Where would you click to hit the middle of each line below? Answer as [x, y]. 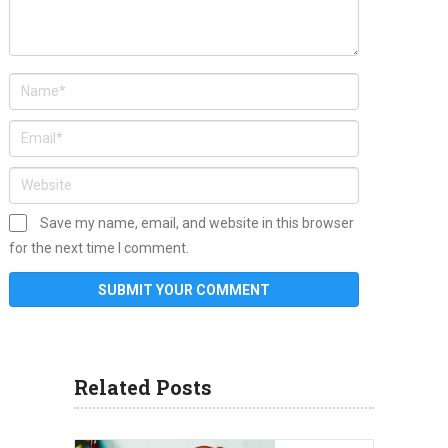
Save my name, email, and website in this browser [196, 222]
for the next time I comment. [98, 247]
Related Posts [143, 386]
